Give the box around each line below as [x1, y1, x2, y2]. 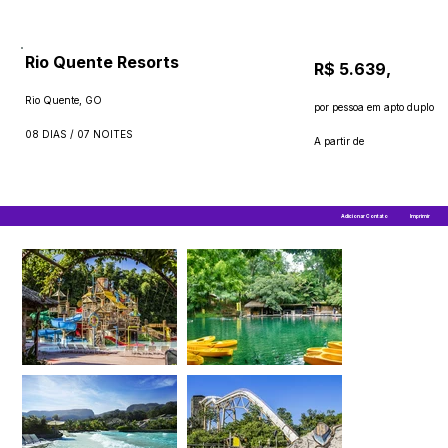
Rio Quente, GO [24, 94, 102, 107]
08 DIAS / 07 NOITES [24, 128, 133, 141]
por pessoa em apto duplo [313, 100, 434, 113]
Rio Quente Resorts [24, 52, 179, 73]
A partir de [313, 134, 364, 147]
